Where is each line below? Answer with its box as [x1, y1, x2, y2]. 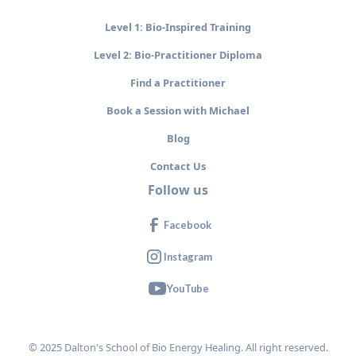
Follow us [148, 181, 208, 199]
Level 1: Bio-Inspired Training [105, 20, 251, 35]
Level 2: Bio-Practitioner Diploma [94, 48, 262, 63]
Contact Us [150, 159, 206, 174]
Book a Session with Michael [106, 103, 250, 118]
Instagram [163, 250, 212, 263]
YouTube [166, 281, 209, 295]
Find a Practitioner [130, 75, 226, 91]
